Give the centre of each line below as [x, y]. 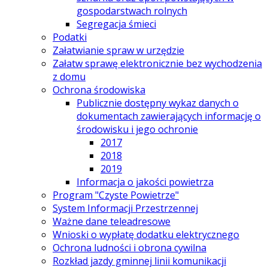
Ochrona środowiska [99, 89]
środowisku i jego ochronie [137, 129]
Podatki [70, 37]
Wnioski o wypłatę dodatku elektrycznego [146, 234]
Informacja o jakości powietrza [145, 182]
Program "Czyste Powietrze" [116, 195]
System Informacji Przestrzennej [125, 208]
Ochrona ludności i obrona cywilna [130, 247]
